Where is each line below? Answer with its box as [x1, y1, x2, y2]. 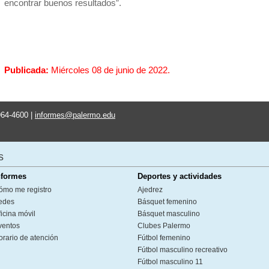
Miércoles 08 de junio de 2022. [51, 65, 170, 75]
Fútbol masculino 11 [138, 258, 203, 266]
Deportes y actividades [138, 172, 222, 181]
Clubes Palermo [138, 222, 190, 230]
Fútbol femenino [138, 234, 190, 242]
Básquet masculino [138, 210, 200, 218]
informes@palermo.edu [35, 110, 115, 119]
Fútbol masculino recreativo [138, 246, 228, 254]
